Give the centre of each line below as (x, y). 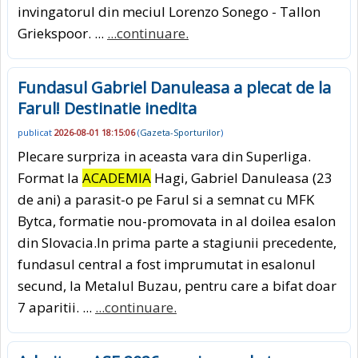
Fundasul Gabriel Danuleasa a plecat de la (174, 87)
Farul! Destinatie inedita (107, 108)
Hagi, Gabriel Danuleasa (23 (242, 178)
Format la (50, 178)
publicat (36, 133)
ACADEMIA (117, 178)
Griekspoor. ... (62, 33)
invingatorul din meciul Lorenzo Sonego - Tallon (169, 11)
